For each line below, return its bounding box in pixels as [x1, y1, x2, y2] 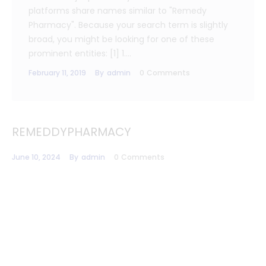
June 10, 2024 [12, 151, 61, 162]
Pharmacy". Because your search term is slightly [28, 19, 228, 31]
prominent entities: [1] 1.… [28, 47, 131, 60]
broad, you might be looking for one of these [28, 33, 214, 46]
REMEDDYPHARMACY [12, 123, 131, 140]
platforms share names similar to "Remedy [28, 5, 207, 17]
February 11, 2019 [28, 68, 86, 78]
